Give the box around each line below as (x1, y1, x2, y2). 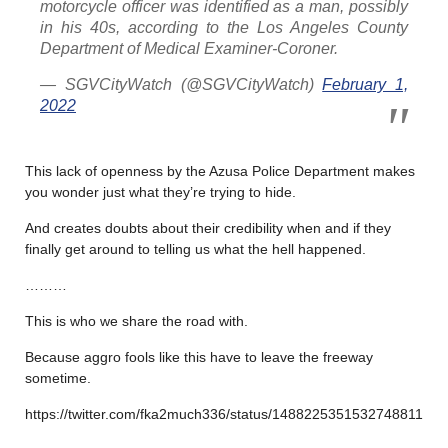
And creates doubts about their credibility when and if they (25, 219, 391, 236)
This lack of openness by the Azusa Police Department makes (25, 162, 415, 179)
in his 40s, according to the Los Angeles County (40, 18, 408, 36)
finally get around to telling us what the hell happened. (25, 240, 366, 257)
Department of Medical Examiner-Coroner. (40, 39, 338, 57)
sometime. (25, 369, 91, 386)
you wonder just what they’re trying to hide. (25, 183, 296, 200)
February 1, (322, 75, 408, 93)
